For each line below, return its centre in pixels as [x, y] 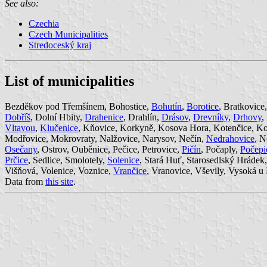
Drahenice [104, 117]
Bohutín [167, 106]
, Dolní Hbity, [58, 117]
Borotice [203, 106]
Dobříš [18, 117]
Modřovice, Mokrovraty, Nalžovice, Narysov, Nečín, [105, 138]
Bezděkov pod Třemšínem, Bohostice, [78, 106]
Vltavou [20, 128]
